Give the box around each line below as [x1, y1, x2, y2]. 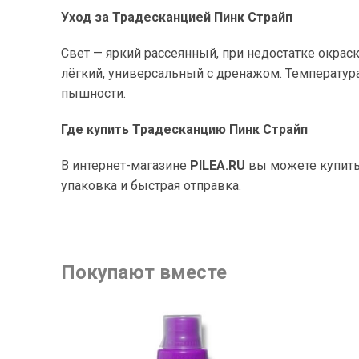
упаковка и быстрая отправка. [61, 178, 241, 193]
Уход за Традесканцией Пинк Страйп [61, 10, 292, 25]
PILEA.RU [190, 158, 245, 173]
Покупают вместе [61, 261, 227, 284]
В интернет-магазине [61, 158, 190, 173]
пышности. [61, 86, 126, 101]
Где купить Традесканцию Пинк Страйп [61, 122, 308, 137]
